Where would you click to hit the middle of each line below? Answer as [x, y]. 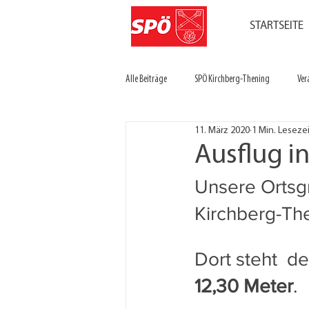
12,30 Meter [244, 286]
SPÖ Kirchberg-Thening [232, 80]
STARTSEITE [276, 26]
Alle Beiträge [146, 80]
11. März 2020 [222, 130]
